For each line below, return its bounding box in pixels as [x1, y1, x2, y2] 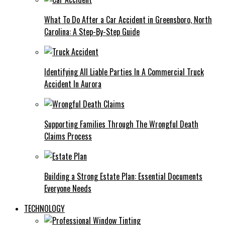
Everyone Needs [44, 182, 91, 195]
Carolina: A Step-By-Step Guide [44, 26, 140, 38]
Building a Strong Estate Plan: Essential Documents [44, 170, 202, 183]
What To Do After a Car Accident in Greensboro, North [44, 14, 212, 26]
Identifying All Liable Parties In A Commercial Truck [44, 66, 204, 78]
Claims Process [44, 130, 92, 143]
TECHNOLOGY [24, 202, 65, 215]
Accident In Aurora [44, 78, 101, 90]
